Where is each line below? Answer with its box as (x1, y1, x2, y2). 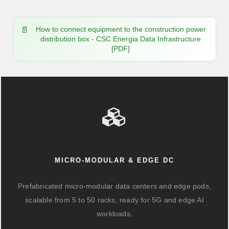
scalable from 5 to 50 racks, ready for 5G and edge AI (25, 196, 204, 204)
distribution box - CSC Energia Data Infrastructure (40, 35, 201, 43)
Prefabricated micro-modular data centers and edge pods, (17, 182, 211, 190)
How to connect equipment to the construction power (35, 25, 206, 33)
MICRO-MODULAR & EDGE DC (55, 156, 174, 164)
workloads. (97, 210, 132, 218)
